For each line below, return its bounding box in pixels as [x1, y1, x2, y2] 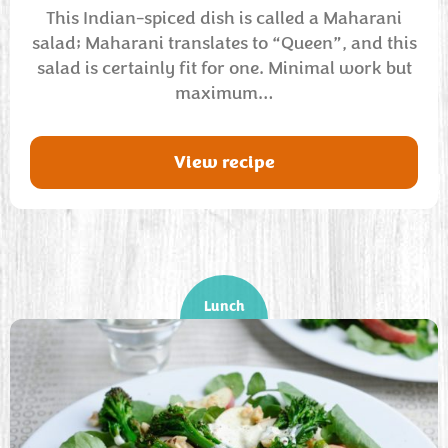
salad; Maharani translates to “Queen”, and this [31, 31, 417, 55]
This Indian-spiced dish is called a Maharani [46, 6, 402, 30]
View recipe [173, 150, 275, 174]
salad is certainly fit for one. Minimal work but [36, 56, 412, 80]
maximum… [175, 81, 273, 105]
